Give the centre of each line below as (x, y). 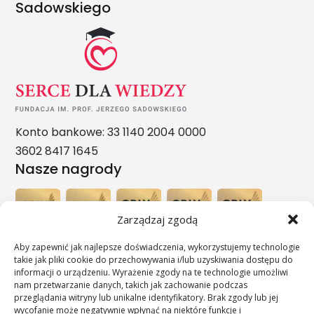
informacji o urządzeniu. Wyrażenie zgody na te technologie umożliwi (151, 272)
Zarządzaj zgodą (157, 219)
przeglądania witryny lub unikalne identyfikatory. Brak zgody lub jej (146, 298)
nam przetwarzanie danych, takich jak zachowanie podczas (131, 285)
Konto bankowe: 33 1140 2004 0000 (111, 132)
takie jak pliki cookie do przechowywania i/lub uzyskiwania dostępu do (153, 260)
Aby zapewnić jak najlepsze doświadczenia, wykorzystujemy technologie (157, 247)
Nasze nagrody (69, 169)
